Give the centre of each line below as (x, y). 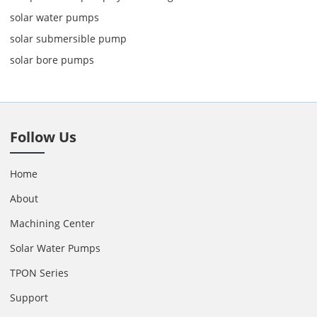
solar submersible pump (69, 39)
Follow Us (44, 137)
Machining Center (53, 223)
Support (29, 297)
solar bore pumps (52, 60)
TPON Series (40, 272)
